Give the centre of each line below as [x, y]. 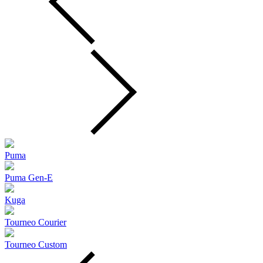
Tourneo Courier [36, 222]
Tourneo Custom [36, 245]
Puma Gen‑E [29, 178]
